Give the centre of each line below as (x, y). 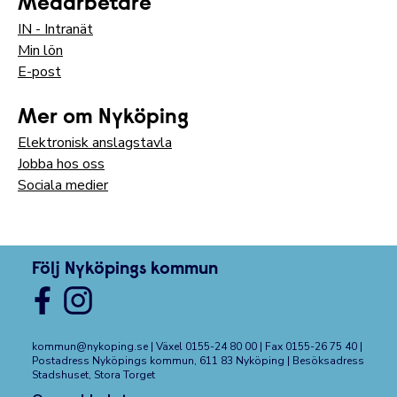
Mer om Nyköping (103, 118)
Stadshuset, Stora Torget (93, 375)
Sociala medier (63, 185)
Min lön (40, 51)
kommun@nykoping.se (90, 346)
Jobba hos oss (61, 164)
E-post (39, 72)
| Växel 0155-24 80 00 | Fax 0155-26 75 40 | (255, 346)
